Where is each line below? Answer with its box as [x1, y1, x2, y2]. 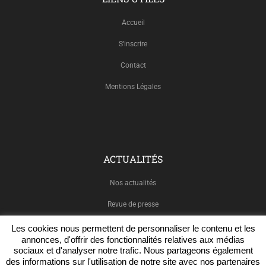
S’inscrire [119, 40, 147, 48]
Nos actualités [110, 179, 156, 187]
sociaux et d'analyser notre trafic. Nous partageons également [13, 245, 253, 256]
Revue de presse [107, 200, 159, 208]
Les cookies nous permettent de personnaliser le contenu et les [11, 223, 255, 234]
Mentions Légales [105, 83, 161, 91]
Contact [120, 61, 146, 69]
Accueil [121, 18, 145, 27]
